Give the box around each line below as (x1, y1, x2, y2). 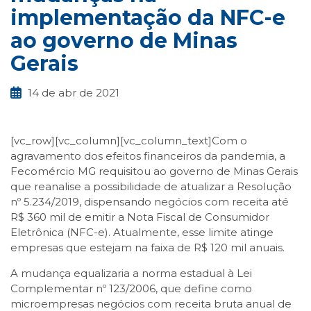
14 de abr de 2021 (28, 85, 119, 99)
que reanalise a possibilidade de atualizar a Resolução (10, 180, 292, 194)
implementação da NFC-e (10, 4, 285, 31)
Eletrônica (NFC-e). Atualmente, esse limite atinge (10, 226, 274, 239)
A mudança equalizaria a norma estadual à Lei (10, 267, 252, 280)
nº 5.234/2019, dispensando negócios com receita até (10, 195, 289, 209)
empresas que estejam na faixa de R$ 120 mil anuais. (10, 241, 285, 255)
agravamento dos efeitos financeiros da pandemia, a (10, 149, 285, 163)
